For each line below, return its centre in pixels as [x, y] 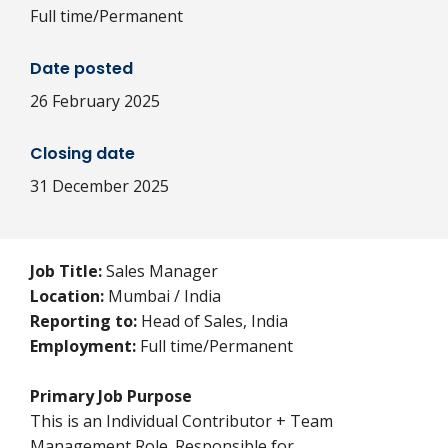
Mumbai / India [166, 296]
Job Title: [66, 271]
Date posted [81, 68]
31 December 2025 [99, 186]
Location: [67, 296]
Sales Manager [162, 271]
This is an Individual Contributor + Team [181, 421]
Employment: [83, 346]
